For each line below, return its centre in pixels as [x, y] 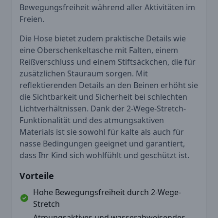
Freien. [32, 19]
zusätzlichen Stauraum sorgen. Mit [84, 73]
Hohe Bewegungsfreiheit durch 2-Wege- [107, 192]
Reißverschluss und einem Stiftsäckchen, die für [108, 62]
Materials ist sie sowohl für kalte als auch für [102, 132]
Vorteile [37, 175]
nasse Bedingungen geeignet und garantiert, [102, 143]
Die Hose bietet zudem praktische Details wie [103, 38]
